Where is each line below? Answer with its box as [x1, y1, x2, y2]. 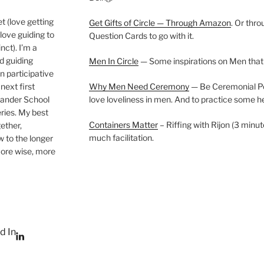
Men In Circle [88, 55, 138, 66]
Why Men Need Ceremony [88, 81, 189, 91]
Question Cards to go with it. [88, 30, 194, 41]
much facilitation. [88, 132, 154, 143]
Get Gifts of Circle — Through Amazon [88, 17, 231, 28]
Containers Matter [88, 119, 158, 130]
